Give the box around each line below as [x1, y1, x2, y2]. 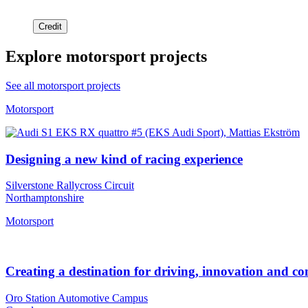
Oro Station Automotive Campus [5, 291, 148, 304]
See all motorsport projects [5, 79, 120, 91]
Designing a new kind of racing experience [5, 151, 243, 166]
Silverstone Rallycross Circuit [5, 179, 134, 192]
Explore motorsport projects [5, 47, 207, 65]
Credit [38, 21, 62, 32]
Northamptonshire [5, 192, 84, 204]
